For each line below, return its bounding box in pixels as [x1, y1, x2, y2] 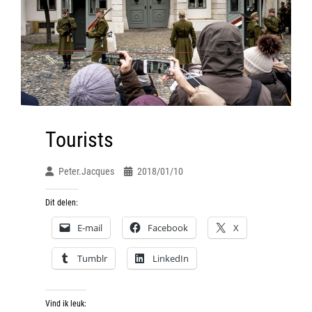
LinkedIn [153, 251, 189, 265]
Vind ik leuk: [45, 298, 86, 309]
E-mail [77, 221, 102, 234]
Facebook [148, 221, 188, 234]
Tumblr [77, 251, 107, 265]
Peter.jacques [58, 165, 114, 177]
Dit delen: [45, 197, 78, 208]
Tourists [45, 127, 114, 152]
